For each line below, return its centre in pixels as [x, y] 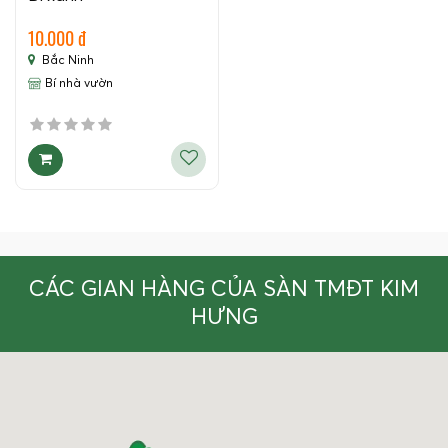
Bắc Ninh [68, 61]
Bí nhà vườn [78, 84]
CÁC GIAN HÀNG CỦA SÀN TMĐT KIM [224, 290]
